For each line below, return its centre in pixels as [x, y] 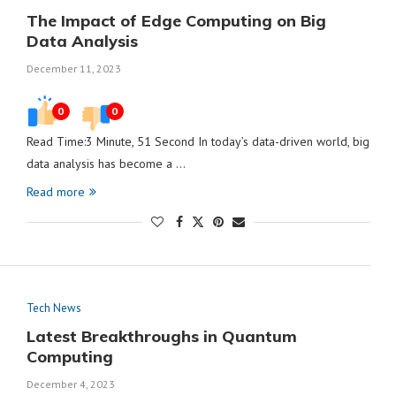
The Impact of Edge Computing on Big [176, 21]
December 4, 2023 [70, 384]
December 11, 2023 [73, 69]
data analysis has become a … [106, 164]
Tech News [53, 308]
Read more [55, 192]
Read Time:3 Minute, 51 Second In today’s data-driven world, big [198, 141]
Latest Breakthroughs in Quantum [161, 336]
